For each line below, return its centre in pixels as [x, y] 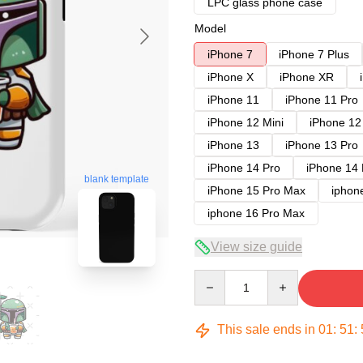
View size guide [256, 247]
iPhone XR [307, 77]
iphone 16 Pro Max [256, 213]
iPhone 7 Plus [314, 54]
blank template [117, 179]
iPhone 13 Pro [322, 145]
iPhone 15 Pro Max [256, 190]
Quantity [215, 277]
